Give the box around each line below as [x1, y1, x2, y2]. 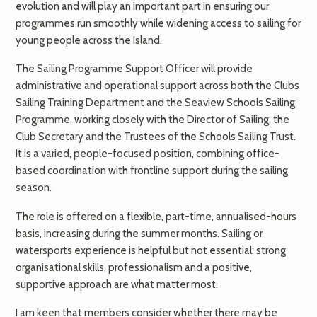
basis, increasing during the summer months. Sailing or [16, 226, 263, 240]
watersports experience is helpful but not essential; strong [16, 243, 286, 257]
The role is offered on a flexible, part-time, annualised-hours [16, 209, 296, 223]
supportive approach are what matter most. [16, 277, 218, 291]
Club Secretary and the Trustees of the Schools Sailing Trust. [16, 130, 296, 144]
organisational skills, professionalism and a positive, [16, 260, 252, 274]
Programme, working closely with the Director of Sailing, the [16, 113, 289, 127]
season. [16, 181, 52, 195]
